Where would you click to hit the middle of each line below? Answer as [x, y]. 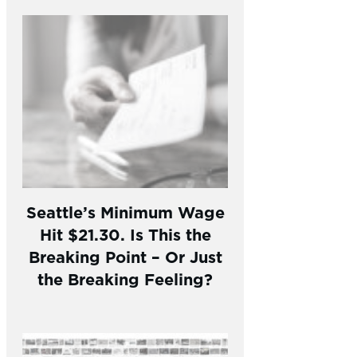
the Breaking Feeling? [125, 278]
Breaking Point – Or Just [125, 256]
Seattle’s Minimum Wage [125, 211]
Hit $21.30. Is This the [125, 233]
